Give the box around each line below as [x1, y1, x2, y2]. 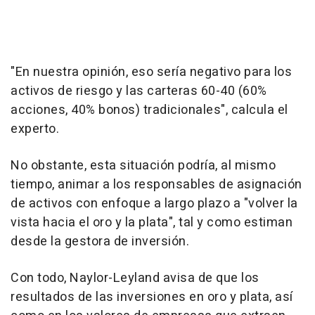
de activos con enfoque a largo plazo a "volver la [11, 194, 298, 214]
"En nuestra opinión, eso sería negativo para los [11, 63, 292, 82]
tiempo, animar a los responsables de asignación [11, 175, 302, 195]
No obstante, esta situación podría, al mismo [11, 156, 276, 176]
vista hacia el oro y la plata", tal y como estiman [11, 213, 292, 233]
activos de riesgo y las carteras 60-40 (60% [11, 82, 267, 101]
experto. [11, 120, 59, 139]
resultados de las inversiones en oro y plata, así [11, 288, 293, 307]
